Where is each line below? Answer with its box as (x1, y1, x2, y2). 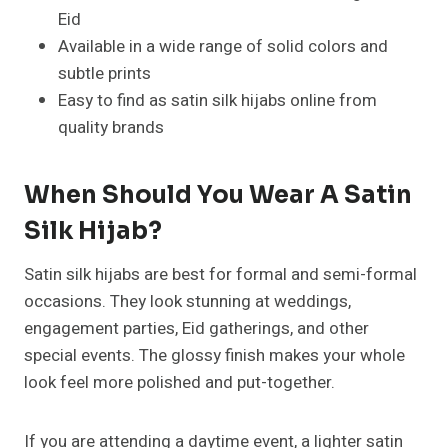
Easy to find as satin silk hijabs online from (58, 88, 377, 114)
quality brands (58, 115, 164, 141)
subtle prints (58, 61, 151, 87)
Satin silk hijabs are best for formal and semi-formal (24, 262, 417, 288)
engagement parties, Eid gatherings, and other (24, 316, 369, 342)
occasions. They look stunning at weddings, (24, 289, 351, 315)
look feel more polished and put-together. (24, 370, 335, 396)
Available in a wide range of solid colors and (58, 34, 388, 60)
